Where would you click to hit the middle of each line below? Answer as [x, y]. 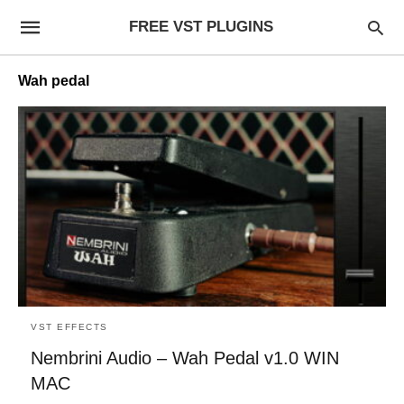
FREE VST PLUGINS [201, 27]
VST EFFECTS [69, 326]
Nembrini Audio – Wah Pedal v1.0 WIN [185, 358]
